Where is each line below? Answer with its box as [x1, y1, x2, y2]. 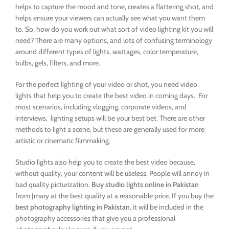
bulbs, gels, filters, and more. [15, 58, 100, 67]
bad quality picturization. [15, 180, 91, 189]
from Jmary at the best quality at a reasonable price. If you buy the [15, 191, 214, 200]
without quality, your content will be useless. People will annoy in [15, 169, 210, 178]
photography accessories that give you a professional [15, 214, 175, 223]
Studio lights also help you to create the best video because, [15, 157, 195, 167]
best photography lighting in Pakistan [15, 202, 130, 212]
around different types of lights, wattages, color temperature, [15, 47, 198, 56]
